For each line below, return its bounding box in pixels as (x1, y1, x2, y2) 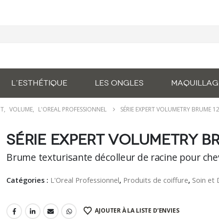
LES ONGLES (95, 78, 144, 88)
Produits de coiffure (123, 175, 189, 185)
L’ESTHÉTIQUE (11, 78, 67, 88)
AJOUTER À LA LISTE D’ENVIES (95, 206, 179, 215)
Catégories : (6, 175, 51, 185)
